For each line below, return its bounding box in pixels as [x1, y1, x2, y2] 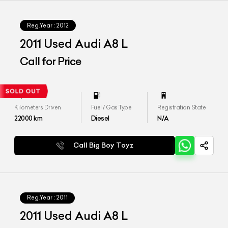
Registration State [157, 103, 206, 111]
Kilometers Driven [14, 103, 61, 111]
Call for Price [20, 54, 81, 69]
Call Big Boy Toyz [73, 141, 134, 150]
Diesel [91, 113, 109, 122]
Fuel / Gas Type [91, 103, 132, 111]
